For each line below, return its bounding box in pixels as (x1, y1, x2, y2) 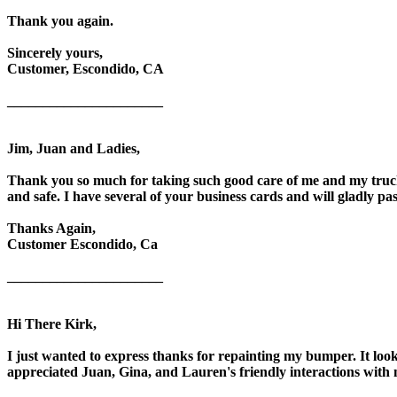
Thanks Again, (7, 220, 96, 236)
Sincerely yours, (7, 44, 103, 60)
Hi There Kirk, (7, 315, 97, 331)
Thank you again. (7, 12, 113, 28)
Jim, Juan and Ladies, (7, 140, 140, 156)
